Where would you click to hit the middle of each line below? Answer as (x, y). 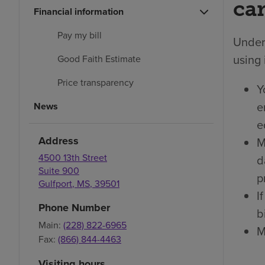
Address (59, 141)
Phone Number (74, 208)
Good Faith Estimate (99, 59)
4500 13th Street (73, 158)
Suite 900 (59, 171)
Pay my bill (80, 35)
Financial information (79, 12)
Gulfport (55, 184)
